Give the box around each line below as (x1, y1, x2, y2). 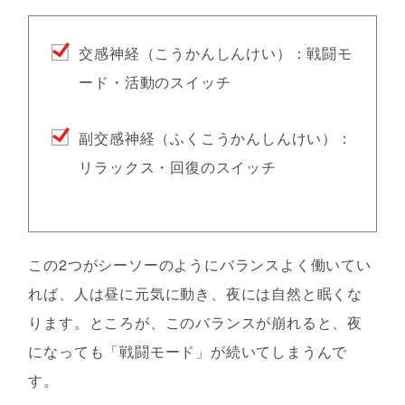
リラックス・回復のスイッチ (79, 156, 277, 177)
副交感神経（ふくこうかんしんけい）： (79, 127, 353, 148)
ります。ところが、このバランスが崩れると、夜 (28, 312, 363, 333)
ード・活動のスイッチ (79, 71, 231, 92)
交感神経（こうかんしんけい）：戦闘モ (79, 42, 353, 63)
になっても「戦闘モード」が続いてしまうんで (28, 341, 348, 362)
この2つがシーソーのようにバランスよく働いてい (28, 254, 372, 275)
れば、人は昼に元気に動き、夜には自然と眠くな (28, 283, 363, 304)
